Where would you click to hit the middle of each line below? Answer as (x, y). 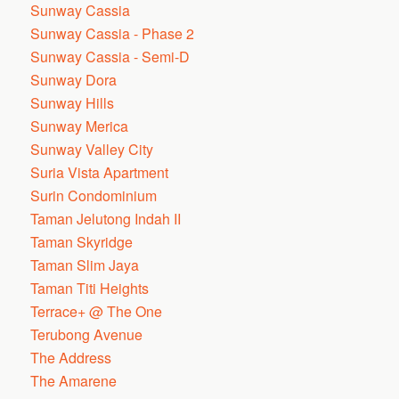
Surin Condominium (94, 195)
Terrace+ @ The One (97, 311)
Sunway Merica (80, 126)
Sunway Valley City (92, 149)
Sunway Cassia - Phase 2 (113, 33)
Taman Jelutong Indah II (106, 219)
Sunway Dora (74, 80)
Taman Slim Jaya (85, 265)
